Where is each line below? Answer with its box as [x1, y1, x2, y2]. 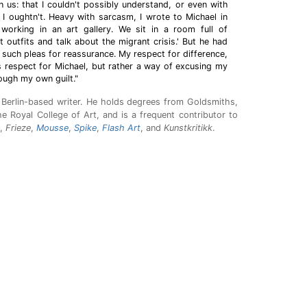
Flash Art [101, 123, 140, 133]
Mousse [36, 123, 69, 133]
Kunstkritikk [163, 123, 212, 133]
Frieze [5, 123, 31, 133]
